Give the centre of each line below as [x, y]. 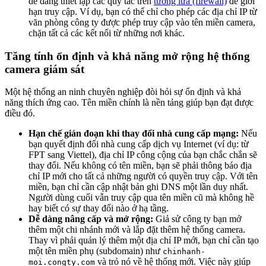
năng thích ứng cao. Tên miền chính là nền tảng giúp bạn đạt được [129, 103]
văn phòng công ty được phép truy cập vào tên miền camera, [142, 22]
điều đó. [20, 113]
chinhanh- [184, 252]
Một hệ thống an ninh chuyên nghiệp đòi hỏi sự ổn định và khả [123, 92]
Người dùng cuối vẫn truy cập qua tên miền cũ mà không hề [141, 198]
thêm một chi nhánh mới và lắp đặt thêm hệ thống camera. [137, 230]
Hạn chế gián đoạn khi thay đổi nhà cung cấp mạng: [134, 134]
